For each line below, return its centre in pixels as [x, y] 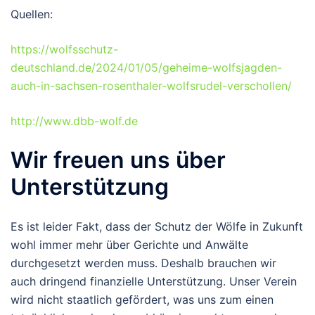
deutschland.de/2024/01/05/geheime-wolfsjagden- [146, 67]
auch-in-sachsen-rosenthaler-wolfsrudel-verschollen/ [151, 85]
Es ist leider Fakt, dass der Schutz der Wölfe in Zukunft [157, 226]
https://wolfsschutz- [64, 49]
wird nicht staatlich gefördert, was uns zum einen [142, 299]
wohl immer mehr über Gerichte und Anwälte [129, 244]
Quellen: [32, 14]
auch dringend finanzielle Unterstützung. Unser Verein [154, 281]
